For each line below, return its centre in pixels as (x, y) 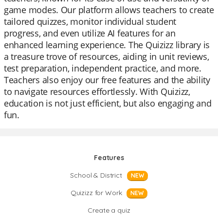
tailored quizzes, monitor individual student (90, 21)
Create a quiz (109, 210)
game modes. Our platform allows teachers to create (109, 10)
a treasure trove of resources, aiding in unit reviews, (107, 56)
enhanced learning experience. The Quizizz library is (107, 45)
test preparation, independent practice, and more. (103, 68)
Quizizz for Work (96, 193)
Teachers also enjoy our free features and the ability (107, 80)
